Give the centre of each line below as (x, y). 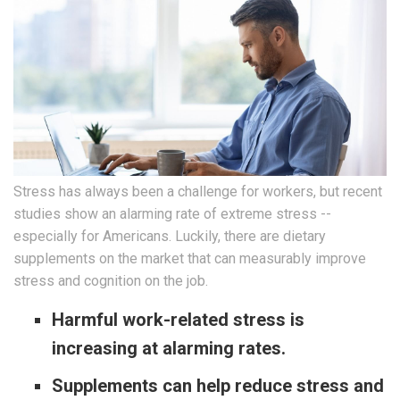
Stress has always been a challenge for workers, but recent (198, 192)
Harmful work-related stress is (178, 320)
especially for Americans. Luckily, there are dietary (170, 237)
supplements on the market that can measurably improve (190, 259)
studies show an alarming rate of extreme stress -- (172, 214)
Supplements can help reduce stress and (217, 386)
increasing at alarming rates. (171, 349)
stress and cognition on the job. (111, 281)
